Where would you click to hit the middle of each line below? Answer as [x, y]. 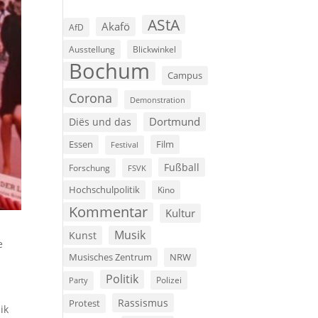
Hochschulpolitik [105, 190]
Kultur [181, 213]
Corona [91, 98]
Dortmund [175, 122]
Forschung [90, 168]
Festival [125, 145]
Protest [85, 304]
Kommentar [109, 212]
